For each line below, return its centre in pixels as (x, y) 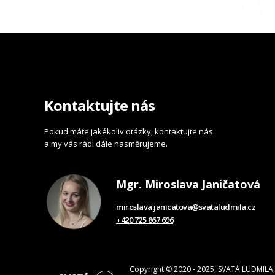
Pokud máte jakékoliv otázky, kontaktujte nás (129, 132)
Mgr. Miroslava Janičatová (188, 184)
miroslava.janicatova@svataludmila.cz (186, 207)
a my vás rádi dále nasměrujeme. (106, 144)
